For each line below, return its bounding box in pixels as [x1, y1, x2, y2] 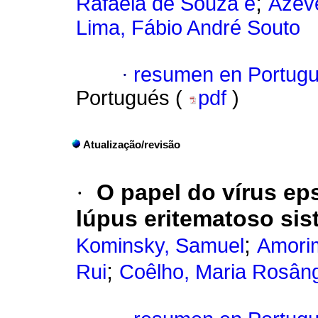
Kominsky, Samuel [76, 234, 244, 258]
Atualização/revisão [83, 139, 180, 151]
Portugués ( [76, 87, 188, 110]
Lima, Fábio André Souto [76, 16, 300, 40]
